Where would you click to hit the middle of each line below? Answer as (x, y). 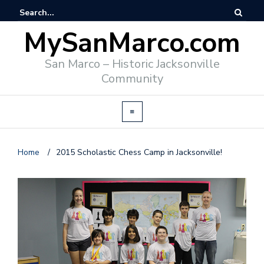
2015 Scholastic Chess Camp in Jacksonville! (139, 152)
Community (132, 79)
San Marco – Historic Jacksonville (132, 64)
